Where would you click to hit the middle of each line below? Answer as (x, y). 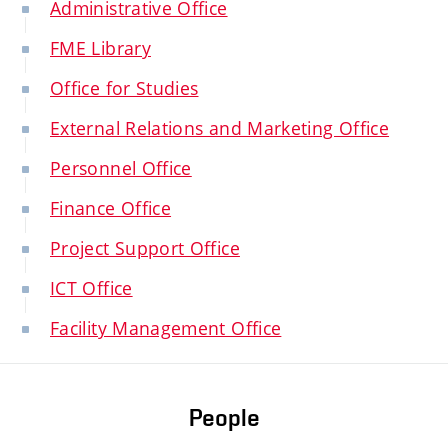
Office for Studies (124, 88)
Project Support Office (145, 248)
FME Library (100, 48)
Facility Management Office (166, 328)
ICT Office (91, 288)
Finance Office (111, 208)
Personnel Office (121, 168)
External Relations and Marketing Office (220, 128)
